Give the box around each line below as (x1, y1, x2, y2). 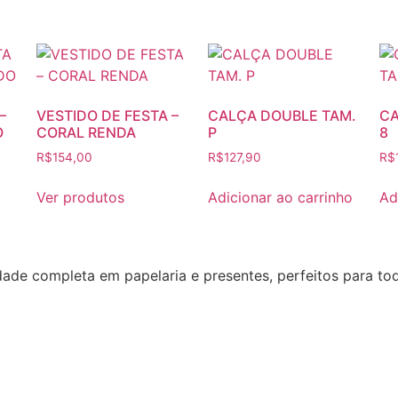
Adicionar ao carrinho (207, 187, 353, 206)
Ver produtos (36, 187, 124, 206)
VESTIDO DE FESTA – (36, 106, 179, 124)
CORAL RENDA (36, 123, 136, 141)
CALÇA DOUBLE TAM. (207, 106, 356, 124)
